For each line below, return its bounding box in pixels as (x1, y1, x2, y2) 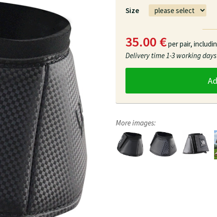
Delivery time (125, 51, 166, 60)
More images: (116, 118, 156, 127)
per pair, (167, 39, 194, 48)
